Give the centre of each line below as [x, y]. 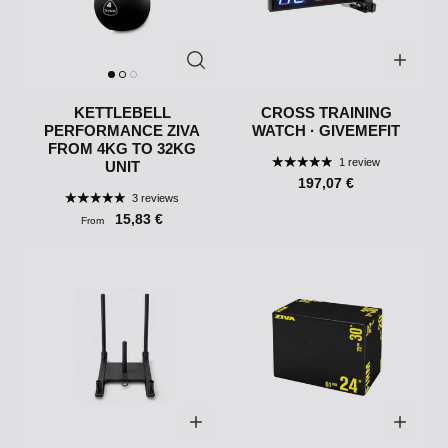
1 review [359, 162]
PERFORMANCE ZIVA [122, 131]
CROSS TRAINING [326, 113]
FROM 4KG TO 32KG [122, 149]
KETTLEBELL [122, 113]
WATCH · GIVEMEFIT [326, 131]
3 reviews [155, 198]
